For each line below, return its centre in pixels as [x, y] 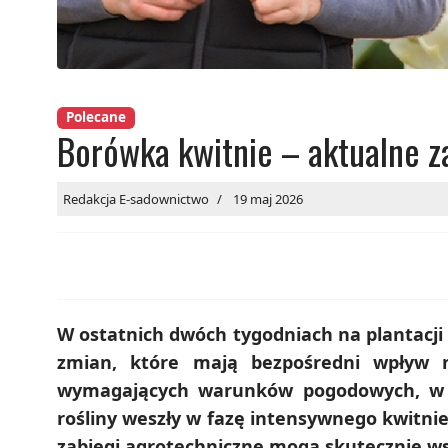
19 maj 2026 [268, 199]
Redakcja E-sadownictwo [136, 199]
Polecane [95, 117]
